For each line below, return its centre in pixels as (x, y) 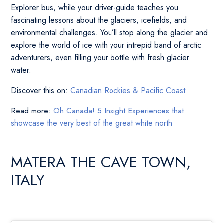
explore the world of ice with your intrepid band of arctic (106, 45)
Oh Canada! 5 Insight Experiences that (119, 111)
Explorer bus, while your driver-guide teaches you (95, 8)
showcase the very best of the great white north (92, 123)
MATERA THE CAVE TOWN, (101, 162)
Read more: (32, 111)
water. (21, 70)
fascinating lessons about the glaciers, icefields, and (99, 20)
